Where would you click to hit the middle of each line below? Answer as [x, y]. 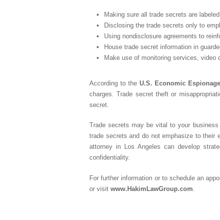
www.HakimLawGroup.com [152, 189]
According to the [114, 83]
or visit [100, 189]
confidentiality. [110, 157]
